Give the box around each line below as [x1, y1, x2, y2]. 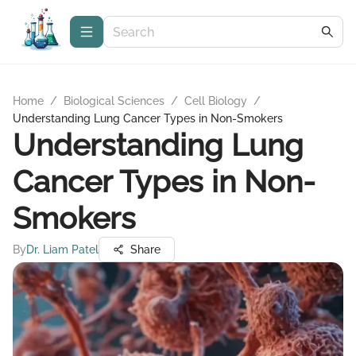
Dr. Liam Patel [26, 243, 99, 256]
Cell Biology [184, 95, 247, 107]
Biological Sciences [64, 95, 164, 107]
